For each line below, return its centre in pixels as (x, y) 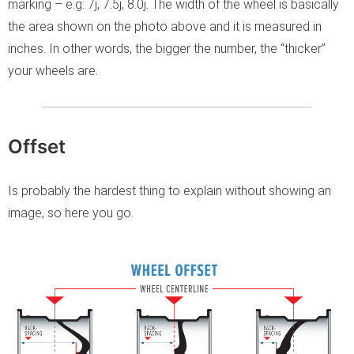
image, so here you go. (71, 213)
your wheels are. (53, 70)
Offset (37, 146)
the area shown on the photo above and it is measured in (165, 26)
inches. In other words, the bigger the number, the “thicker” (167, 48)
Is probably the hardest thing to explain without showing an (169, 190)
